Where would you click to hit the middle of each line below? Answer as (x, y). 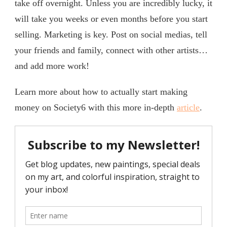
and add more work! (52, 66)
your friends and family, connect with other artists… (111, 50)
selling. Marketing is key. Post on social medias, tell (111, 35)
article (188, 108)
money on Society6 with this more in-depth (96, 108)
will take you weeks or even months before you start (111, 19)
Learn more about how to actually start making (101, 92)
